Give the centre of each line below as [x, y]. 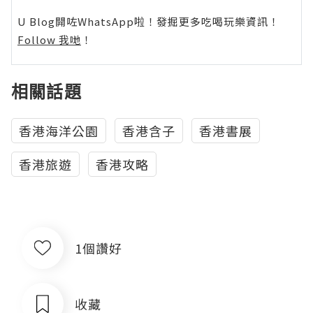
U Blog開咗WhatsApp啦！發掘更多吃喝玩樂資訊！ [148, 22]
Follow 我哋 [49, 40]
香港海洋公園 [59, 131]
